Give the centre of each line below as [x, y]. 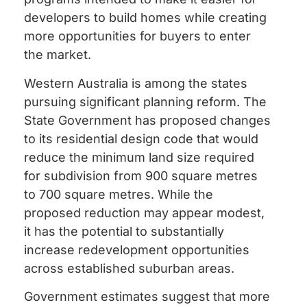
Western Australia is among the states [136, 83]
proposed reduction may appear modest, [144, 212]
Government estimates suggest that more [147, 296]
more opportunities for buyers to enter [137, 36]
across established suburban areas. [129, 268]
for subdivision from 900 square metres [141, 175]
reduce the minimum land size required [139, 157]
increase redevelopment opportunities [137, 249]
